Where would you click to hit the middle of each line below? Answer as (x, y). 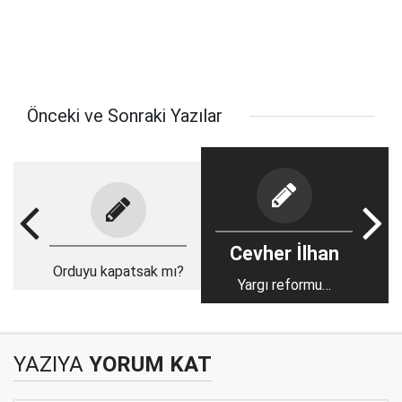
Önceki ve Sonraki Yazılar (125, 116)
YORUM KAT (148, 364)
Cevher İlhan (284, 253)
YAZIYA (48, 364)
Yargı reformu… (284, 285)
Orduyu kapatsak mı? (118, 271)
